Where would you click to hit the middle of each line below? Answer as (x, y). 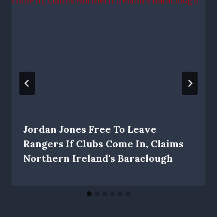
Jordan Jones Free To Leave (90, 129)
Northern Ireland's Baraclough (98, 158)
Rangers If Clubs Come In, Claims (103, 143)
